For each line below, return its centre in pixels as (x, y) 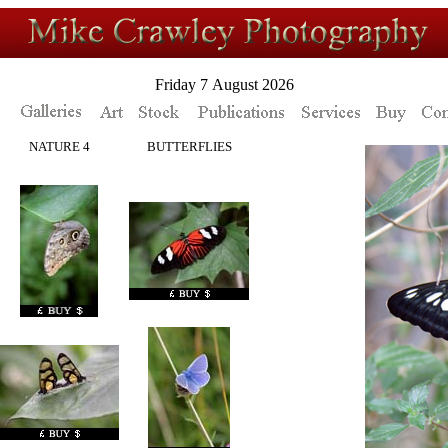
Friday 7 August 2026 (224, 84)
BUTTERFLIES (189, 146)
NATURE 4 (59, 146)
